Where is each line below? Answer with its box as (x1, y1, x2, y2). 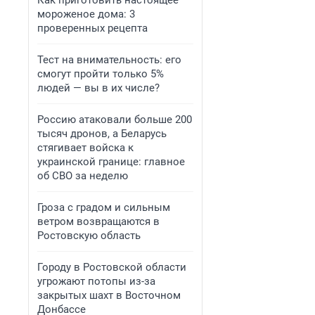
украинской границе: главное (37, 155, 185, 168)
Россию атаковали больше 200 (37, 113, 192, 126)
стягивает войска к (37, 141, 134, 154)
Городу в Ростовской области (37, 261, 186, 274)
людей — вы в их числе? (37, 82, 160, 94)
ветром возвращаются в (37, 215, 160, 228)
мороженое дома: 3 (37, 8, 135, 20)
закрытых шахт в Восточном (37, 289, 181, 302)
